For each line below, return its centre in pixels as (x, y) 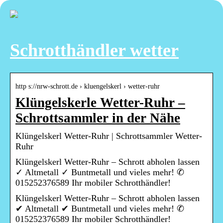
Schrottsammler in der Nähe (98, 118)
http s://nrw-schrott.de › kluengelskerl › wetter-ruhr (88, 87)
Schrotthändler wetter (94, 51)
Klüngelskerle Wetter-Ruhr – (100, 103)
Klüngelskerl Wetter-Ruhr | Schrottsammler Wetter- (109, 136)
